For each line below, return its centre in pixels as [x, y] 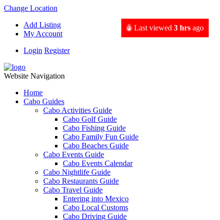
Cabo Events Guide [74, 154]
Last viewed [153, 28]
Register [57, 50]
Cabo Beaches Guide [96, 146]
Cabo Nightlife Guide [77, 172]
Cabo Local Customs [96, 207]
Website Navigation [34, 76]
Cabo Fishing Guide [94, 128]
